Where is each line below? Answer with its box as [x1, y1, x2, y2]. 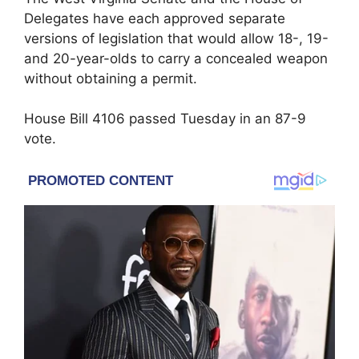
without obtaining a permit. [24, 70, 197, 87]
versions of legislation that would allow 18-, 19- [24, 30, 329, 46]
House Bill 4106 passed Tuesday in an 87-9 [24, 111, 306, 127]
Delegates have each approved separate [24, 10, 285, 26]
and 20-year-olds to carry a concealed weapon [24, 50, 328, 67]
